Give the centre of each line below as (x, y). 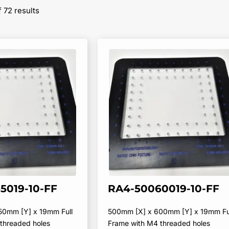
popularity (57, 29)
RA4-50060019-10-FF (163, 188)
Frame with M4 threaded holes (159, 223)
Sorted (51, 7)
